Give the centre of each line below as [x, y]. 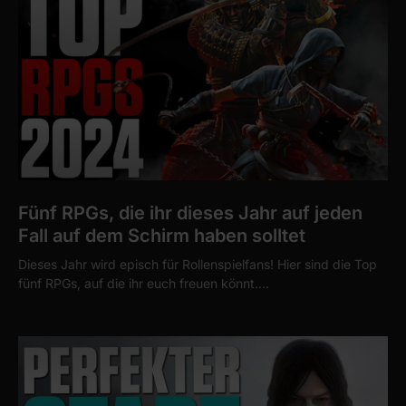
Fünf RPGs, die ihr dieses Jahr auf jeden [190, 213]
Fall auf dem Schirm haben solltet [162, 236]
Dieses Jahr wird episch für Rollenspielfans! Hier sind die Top [198, 265]
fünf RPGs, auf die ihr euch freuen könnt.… [144, 284]
